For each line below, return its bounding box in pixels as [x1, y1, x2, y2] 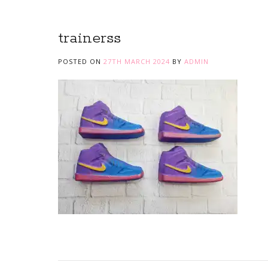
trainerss [58, 29, 121, 48]
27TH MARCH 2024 [103, 57, 170, 66]
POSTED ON [58, 57, 103, 66]
